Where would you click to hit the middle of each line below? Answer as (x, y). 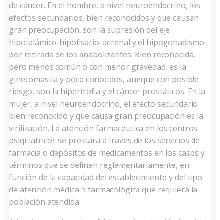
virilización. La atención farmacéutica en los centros (103, 128)
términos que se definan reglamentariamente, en (99, 165)
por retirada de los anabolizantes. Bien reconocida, (102, 55)
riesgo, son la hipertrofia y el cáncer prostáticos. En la (107, 92)
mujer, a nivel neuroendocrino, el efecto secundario (103, 104)
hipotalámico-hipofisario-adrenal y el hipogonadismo (107, 42)
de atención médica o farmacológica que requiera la (103, 190)
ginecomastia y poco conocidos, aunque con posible (104, 79)
